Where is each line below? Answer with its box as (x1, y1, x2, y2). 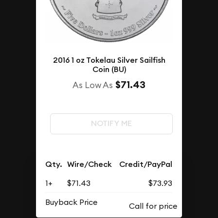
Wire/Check (67, 159, 112, 170)
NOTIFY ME (91, 118, 132, 129)
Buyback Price (45, 197, 98, 207)
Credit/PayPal (119, 159, 173, 170)
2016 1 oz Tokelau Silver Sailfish (53, 55, 165, 66)
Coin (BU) (92, 64, 126, 75)
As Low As (73, 79, 113, 91)
